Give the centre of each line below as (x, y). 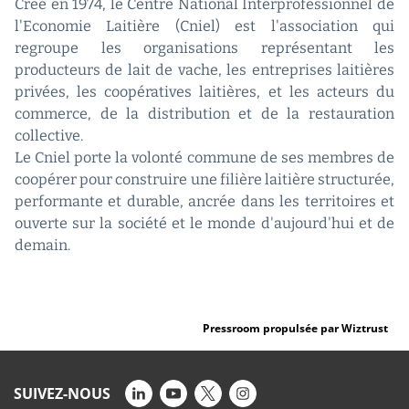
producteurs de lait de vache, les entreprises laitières (204, 70)
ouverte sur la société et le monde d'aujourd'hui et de (204, 224)
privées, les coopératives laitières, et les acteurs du (204, 92)
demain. (42, 246)
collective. (49, 136)
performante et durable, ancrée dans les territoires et (204, 202)
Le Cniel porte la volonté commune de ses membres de (204, 158)
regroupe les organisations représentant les (204, 48)
